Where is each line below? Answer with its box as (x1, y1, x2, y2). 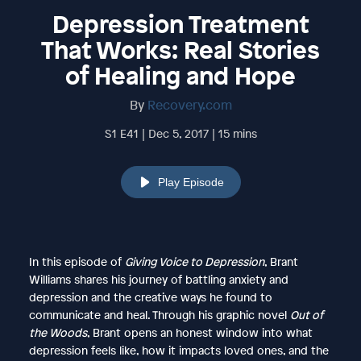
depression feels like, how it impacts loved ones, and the (28, 342, 329, 358)
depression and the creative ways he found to (28, 288, 272, 305)
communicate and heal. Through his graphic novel (28, 306, 290, 322)
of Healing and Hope (65, 59, 296, 92)
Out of (289, 306, 323, 322)
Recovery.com (147, 95, 232, 114)
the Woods (28, 324, 87, 340)
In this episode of (28, 253, 125, 269)
